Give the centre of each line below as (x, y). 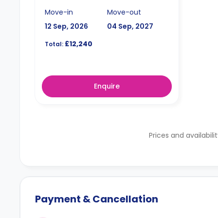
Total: (54, 44)
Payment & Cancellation (97, 199)
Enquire (107, 86)
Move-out (124, 12)
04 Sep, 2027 (130, 26)
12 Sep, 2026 (66, 26)
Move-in (59, 12)
